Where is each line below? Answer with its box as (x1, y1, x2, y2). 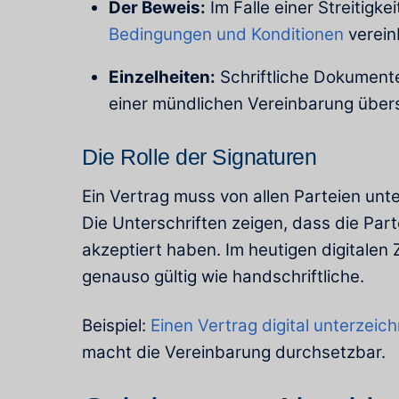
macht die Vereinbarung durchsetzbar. (82, 341, 386, 362)
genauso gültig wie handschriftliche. (82, 266, 364, 288)
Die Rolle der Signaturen (82, 143, 316, 169)
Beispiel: (82, 314, 151, 336)
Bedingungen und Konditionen (109, 23, 345, 45)
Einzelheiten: (109, 67, 216, 88)
